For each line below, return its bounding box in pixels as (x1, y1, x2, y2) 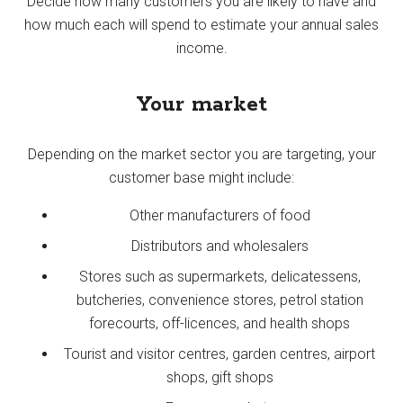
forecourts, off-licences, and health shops (89, 314, 350, 332)
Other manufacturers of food (129, 206, 310, 224)
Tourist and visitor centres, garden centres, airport (64, 345, 375, 363)
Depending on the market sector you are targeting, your (27, 145, 376, 163)
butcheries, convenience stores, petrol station (76, 291, 363, 309)
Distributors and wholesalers (130, 237, 309, 255)
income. (175, 39, 228, 57)
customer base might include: (109, 168, 294, 186)
